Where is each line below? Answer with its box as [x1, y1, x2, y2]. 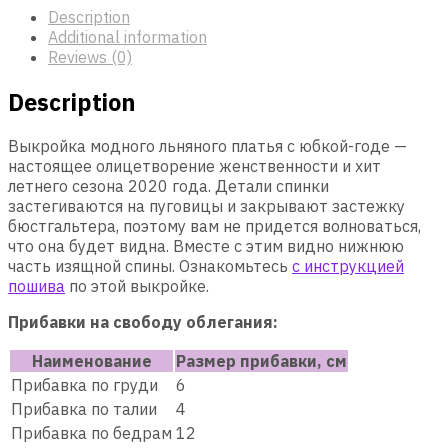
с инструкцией [292, 255, 404, 276]
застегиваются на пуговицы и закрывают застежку [8, 195, 405, 216]
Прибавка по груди [11, 374, 158, 395]
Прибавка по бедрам [11, 422, 172, 443]
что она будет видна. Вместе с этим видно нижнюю [8, 235, 404, 256]
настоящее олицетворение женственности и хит [8, 155, 381, 176]
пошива [8, 275, 65, 296]
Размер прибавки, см [176, 350, 347, 371]
